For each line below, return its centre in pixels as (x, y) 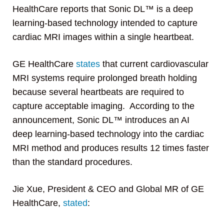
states (88, 64)
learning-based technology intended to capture (105, 23)
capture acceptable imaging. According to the (103, 106)
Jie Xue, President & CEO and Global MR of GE (108, 189)
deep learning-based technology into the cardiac (108, 134)
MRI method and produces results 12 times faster (111, 148)
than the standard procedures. (72, 162)
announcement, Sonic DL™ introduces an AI (101, 120)
